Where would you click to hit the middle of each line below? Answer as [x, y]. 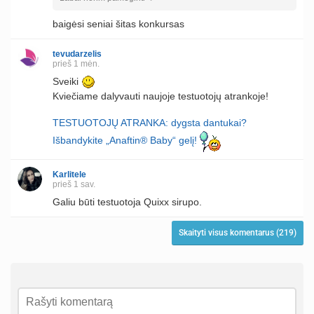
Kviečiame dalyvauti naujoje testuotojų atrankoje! [161, 96]
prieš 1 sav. [74, 185]
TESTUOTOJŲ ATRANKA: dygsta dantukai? [150, 123]
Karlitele [69, 175]
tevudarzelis [77, 54]
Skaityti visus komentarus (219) [238, 233]
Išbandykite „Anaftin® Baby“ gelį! [125, 141]
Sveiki [67, 81]
